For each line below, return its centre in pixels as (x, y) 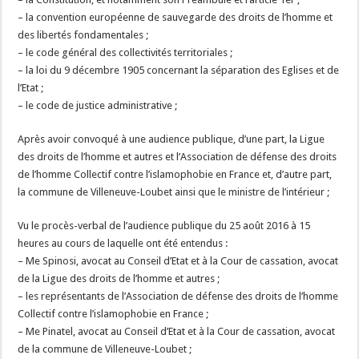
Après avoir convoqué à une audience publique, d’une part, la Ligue (171, 139)
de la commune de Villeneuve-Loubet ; (105, 349)
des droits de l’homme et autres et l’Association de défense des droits (177, 157)
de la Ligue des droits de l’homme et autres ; (119, 278)
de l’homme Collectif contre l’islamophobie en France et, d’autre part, (175, 174)
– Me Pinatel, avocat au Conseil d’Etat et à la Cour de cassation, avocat (177, 331)
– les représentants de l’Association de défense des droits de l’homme (178, 296)
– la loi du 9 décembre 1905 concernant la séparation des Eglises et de (179, 70)
